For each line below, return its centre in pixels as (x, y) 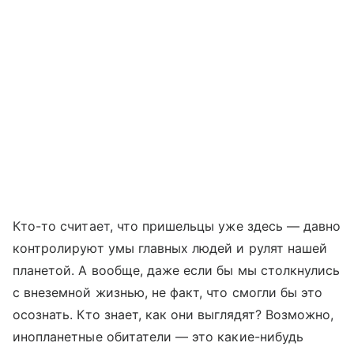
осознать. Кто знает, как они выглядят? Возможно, (173, 315)
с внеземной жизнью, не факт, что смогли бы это (168, 293)
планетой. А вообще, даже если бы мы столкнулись (177, 271)
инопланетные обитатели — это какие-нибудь (158, 337)
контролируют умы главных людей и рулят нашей (170, 249)
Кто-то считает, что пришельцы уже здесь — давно (177, 226)
